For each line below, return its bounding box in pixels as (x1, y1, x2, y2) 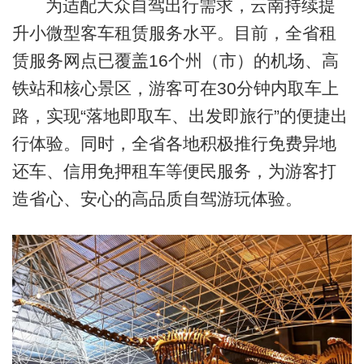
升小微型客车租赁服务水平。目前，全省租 (11, 23, 336, 42)
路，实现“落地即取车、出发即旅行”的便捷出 (11, 106, 348, 125)
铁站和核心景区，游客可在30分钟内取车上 (11, 78, 339, 97)
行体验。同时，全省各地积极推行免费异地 (11, 133, 336, 153)
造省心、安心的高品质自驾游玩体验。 (11, 188, 302, 208)
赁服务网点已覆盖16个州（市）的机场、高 (11, 50, 339, 70)
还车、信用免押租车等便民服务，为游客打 (11, 161, 336, 180)
